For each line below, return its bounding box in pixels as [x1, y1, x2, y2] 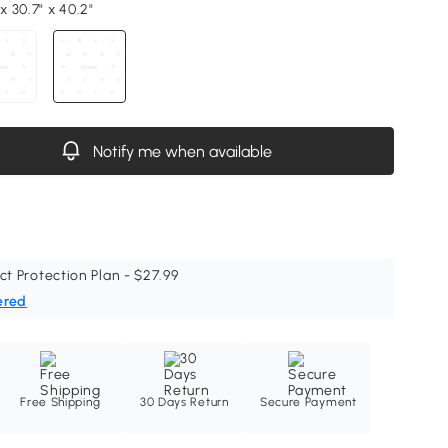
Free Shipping [20, 395, 101, 410]
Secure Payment [259, 395, 357, 410]
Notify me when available [92, 142, 272, 162]
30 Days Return [139, 395, 229, 410]
